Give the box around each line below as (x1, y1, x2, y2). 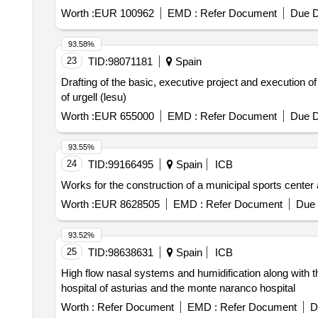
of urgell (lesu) (60, 91, 126, 103)
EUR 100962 (94, 7, 154, 19)
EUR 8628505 (94, 198, 160, 210)
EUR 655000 (94, 110, 154, 122)
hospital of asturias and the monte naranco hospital (60, 282, 295, 294)
